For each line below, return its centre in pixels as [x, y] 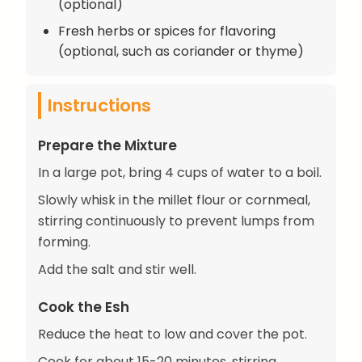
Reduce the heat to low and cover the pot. [173, 334]
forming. [64, 242]
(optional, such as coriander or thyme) [181, 51]
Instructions [99, 105]
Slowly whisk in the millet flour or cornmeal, [174, 200]
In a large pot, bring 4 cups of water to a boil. [180, 172]
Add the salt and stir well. [117, 269]
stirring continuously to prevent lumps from [176, 221]
